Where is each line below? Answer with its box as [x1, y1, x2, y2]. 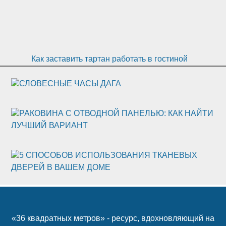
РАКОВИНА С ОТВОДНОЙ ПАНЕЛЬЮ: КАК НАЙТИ [19, 109, 213, 118]
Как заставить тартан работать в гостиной [31, 54, 188, 63]
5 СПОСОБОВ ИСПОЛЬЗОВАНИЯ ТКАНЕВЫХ [19, 150, 197, 159]
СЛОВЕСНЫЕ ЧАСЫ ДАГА [19, 79, 121, 88]
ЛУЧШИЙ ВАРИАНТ [11, 121, 88, 130]
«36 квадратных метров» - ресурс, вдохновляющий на [11, 214, 214, 223]
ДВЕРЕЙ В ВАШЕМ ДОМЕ [11, 162, 110, 172]
